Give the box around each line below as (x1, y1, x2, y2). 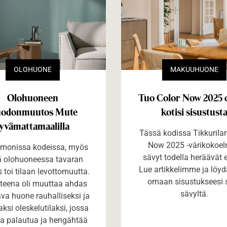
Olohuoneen (7, 92, 58, 103)
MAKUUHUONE (170, 65, 219, 74)
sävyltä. (180, 188, 209, 199)
